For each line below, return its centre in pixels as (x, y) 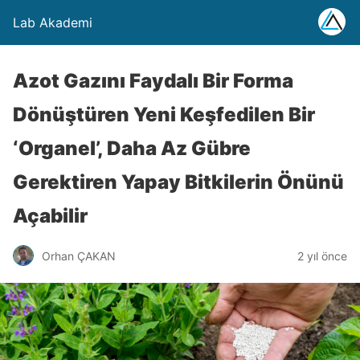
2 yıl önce (322, 256)
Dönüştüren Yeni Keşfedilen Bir (164, 115)
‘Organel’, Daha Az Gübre (132, 148)
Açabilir (50, 216)
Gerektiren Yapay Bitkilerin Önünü (178, 182)
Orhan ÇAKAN (79, 256)
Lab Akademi (53, 22)
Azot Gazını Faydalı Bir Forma (153, 81)
